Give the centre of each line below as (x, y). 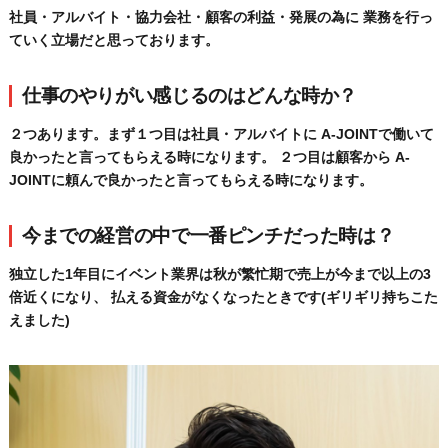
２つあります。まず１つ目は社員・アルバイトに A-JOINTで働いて (221, 134)
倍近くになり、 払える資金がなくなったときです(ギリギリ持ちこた (223, 297)
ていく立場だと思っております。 (113, 40)
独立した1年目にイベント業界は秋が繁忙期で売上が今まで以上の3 (219, 274)
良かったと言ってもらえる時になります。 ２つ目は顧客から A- (209, 157)
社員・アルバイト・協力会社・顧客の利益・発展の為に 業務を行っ (220, 17)
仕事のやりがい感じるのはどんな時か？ (189, 96)
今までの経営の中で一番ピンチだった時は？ (208, 236)
